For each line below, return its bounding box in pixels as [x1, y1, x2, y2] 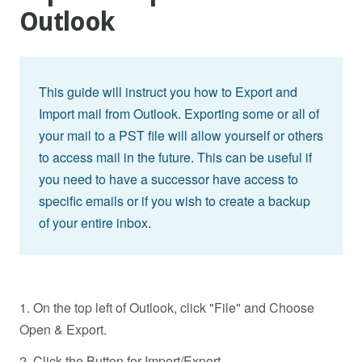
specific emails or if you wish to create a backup [39, 192, 310, 211]
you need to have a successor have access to [39, 170, 298, 189]
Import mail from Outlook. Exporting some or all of [39, 104, 319, 124]
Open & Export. [19, 320, 107, 339]
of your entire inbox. [39, 213, 151, 233]
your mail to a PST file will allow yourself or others [39, 126, 323, 145]
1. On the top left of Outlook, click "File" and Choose [19, 298, 314, 318]
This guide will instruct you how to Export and [39, 82, 297, 102]
